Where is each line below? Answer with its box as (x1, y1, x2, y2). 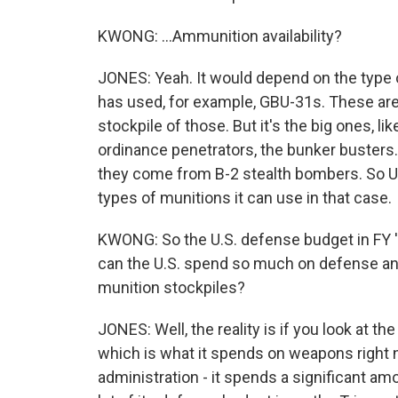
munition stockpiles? (98, 278, 245, 297)
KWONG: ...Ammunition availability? (98, 27, 342, 45)
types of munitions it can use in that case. (98, 188, 392, 207)
